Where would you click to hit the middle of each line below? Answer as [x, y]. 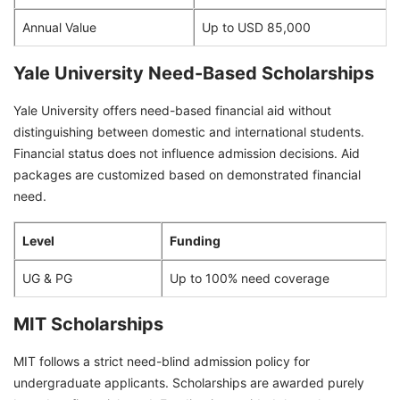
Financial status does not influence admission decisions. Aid [187, 153]
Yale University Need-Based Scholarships [194, 73]
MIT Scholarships [88, 324]
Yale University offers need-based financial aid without [172, 110]
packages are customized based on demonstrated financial [187, 174]
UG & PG [47, 278]
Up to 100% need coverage [250, 278]
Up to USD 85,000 [256, 27]
